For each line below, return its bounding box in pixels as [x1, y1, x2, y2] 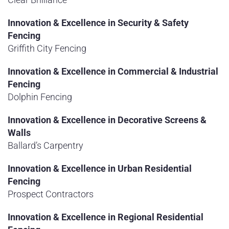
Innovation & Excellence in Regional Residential [8, 212, 203, 222]
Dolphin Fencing [8, 91, 72, 102]
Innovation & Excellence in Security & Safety [8, 17, 189, 28]
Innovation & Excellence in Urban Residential [8, 163, 192, 174]
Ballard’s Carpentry [8, 140, 83, 151]
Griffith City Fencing [8, 43, 86, 54]
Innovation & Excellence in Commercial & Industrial [8, 66, 218, 77]
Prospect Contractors [8, 189, 94, 199]
